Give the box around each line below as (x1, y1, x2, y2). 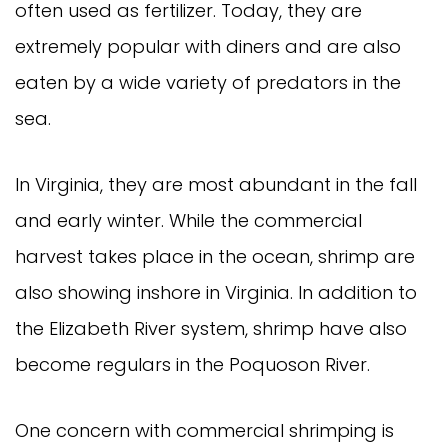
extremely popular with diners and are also (15, 33, 401, 59)
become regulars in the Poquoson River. (15, 351, 395, 377)
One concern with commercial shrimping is (15, 417, 394, 443)
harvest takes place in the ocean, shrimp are (15, 243, 415, 269)
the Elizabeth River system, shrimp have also (15, 315, 407, 341)
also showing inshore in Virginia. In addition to (15, 279, 417, 305)
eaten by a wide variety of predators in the (15, 69, 401, 95)
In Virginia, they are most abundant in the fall (15, 171, 417, 197)
